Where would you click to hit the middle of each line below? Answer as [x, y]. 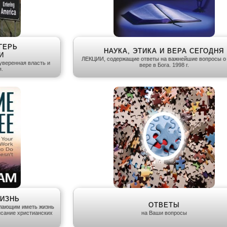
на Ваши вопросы [164, 213]
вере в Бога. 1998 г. [164, 65]
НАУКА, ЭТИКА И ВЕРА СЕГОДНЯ [164, 51]
